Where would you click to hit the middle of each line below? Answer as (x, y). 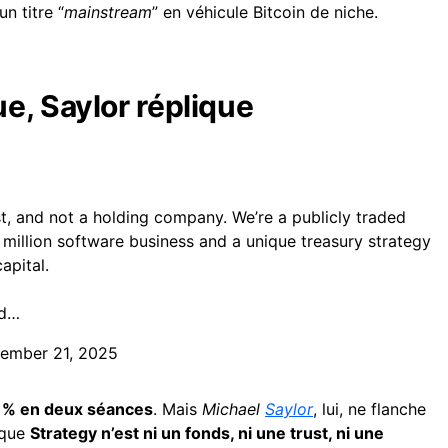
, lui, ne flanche (369, 408)
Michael (233, 408)
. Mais (177, 408)
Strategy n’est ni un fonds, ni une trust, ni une (207, 432)
